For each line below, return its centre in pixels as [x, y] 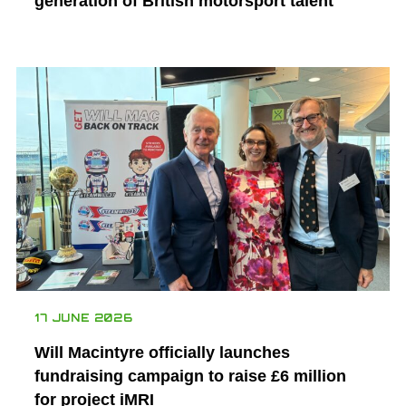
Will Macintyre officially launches [162, 352]
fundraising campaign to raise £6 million [190, 376]
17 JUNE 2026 [83, 317]
